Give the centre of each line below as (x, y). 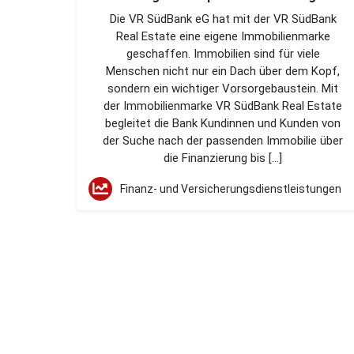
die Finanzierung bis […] (223, 158)
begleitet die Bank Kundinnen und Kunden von (223, 123)
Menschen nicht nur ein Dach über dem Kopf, (223, 71)
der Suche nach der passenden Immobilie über (223, 141)
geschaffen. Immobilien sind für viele (223, 54)
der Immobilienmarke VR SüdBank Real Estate (223, 106)
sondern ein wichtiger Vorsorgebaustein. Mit (223, 88)
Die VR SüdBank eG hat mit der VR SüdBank (223, 19)
